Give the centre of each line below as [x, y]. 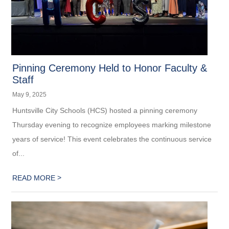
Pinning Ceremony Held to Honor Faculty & [110, 68]
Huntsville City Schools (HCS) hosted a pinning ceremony [105, 110]
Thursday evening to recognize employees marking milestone [112, 125]
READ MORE [35, 178]
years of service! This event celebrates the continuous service [112, 139]
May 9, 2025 [30, 95]
